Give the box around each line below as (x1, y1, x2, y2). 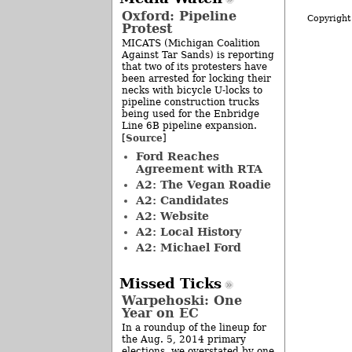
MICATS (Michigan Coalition (122, 37, 260, 49)
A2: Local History (135, 225, 241, 238)
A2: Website (135, 209, 209, 222)
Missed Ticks (119, 275, 222, 291)
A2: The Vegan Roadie (135, 178, 271, 191)
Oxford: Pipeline (122, 8, 236, 24)
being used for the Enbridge (122, 108, 259, 119)
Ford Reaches (135, 149, 219, 163)
